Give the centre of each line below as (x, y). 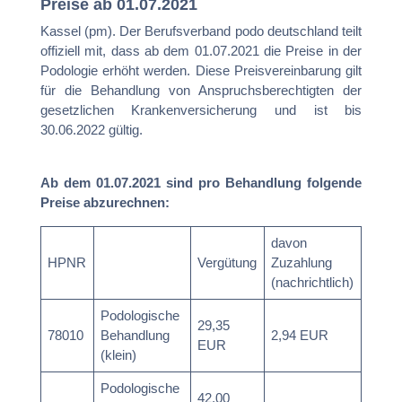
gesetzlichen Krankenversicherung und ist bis (201, 109)
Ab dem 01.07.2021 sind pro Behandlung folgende (201, 182)
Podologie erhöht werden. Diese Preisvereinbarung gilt (201, 70)
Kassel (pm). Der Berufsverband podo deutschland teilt (201, 31)
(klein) (119, 354)
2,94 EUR (300, 335)
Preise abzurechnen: (105, 202)
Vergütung (227, 262)
